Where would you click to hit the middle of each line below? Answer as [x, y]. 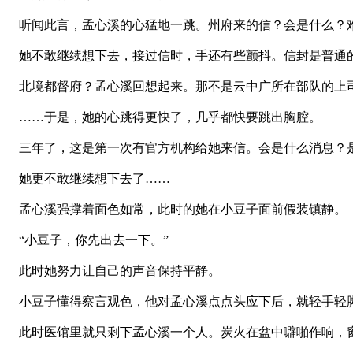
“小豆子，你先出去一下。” [87, 240]
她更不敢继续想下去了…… [88, 178]
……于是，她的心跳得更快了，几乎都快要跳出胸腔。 [164, 117]
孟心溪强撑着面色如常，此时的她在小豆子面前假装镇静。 [176, 209]
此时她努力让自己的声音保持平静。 [113, 270]
